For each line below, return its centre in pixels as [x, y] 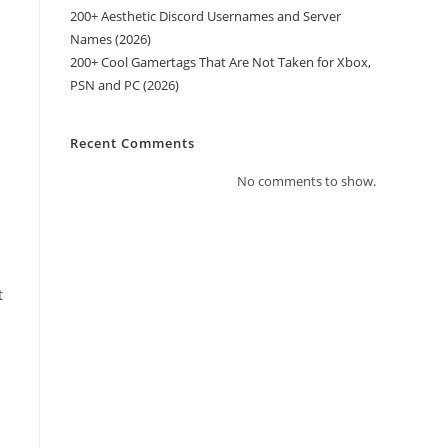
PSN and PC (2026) [124, 85]
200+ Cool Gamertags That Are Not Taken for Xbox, [220, 62]
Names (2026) [110, 39]
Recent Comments [132, 143]
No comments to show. [306, 181]
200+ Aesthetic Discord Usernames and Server [205, 16]
